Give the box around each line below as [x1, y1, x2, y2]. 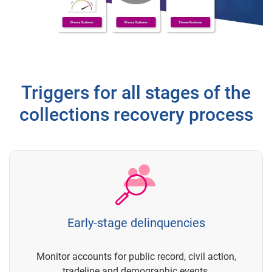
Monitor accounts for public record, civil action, [36, 251, 236, 263]
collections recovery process [19, 104, 253, 126]
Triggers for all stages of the [21, 82, 251, 104]
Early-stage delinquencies [67, 216, 205, 231]
